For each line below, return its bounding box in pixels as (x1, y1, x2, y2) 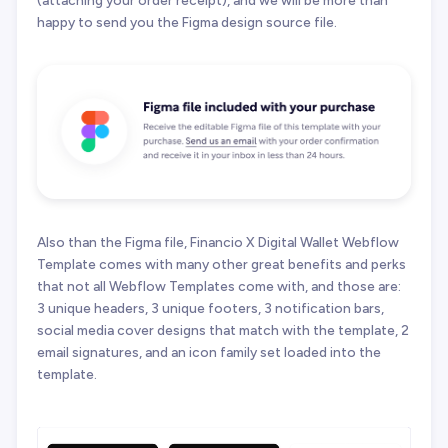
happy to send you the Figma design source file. (37, 13, 337, 30)
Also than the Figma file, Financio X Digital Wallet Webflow (37, 233, 399, 250)
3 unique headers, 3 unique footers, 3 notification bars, (37, 299, 384, 316)
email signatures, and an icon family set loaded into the (37, 343, 381, 360)
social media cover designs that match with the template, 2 (37, 321, 409, 338)
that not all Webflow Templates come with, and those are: (37, 277, 401, 294)
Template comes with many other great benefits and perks (37, 255, 406, 272)
